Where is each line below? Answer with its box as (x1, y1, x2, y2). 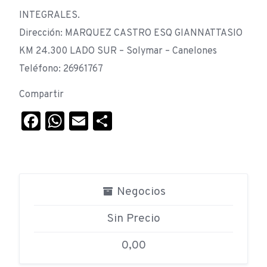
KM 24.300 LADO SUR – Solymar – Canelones (19, 45, 217, 57)
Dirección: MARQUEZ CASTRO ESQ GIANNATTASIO (19, 27, 243, 39)
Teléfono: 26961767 (19, 63, 103, 75)
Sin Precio (107, 211, 160, 226)
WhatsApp (64, 108, 154, 133)
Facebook (41, 108, 125, 133)
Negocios (113, 184, 166, 199)
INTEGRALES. (19, 9, 80, 21)
